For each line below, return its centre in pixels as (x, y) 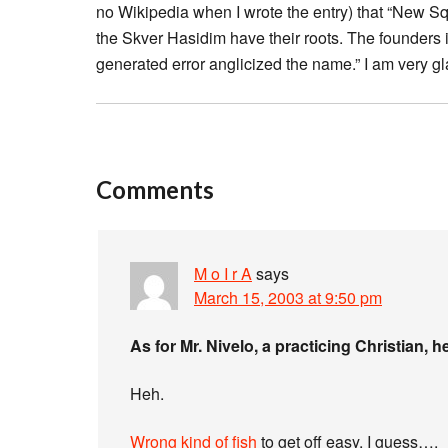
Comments (155, 189)
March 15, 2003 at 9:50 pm (288, 297)
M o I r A (223, 273)
